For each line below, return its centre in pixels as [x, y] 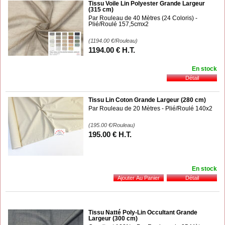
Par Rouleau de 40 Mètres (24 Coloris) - [143, 18]
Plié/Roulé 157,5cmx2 [119, 24]
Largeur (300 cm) [113, 218]
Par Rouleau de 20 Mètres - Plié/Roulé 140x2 [150, 108]
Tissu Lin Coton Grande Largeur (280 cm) [147, 100]
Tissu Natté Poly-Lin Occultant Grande [143, 212]
